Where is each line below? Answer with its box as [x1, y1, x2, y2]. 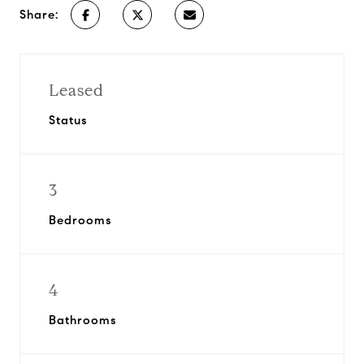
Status [49, 113, 87, 128]
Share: [19, 7, 58, 22]
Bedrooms [49, 213, 111, 227]
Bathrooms [49, 313, 116, 327]
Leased [49, 80, 104, 101]
